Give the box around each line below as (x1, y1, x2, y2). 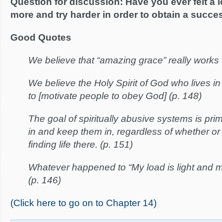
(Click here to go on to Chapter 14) (10, 198, 157, 208)
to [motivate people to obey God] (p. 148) (28, 91, 202, 101)
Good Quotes (10, 32, 71, 43)
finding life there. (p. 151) (28, 139, 133, 150)
